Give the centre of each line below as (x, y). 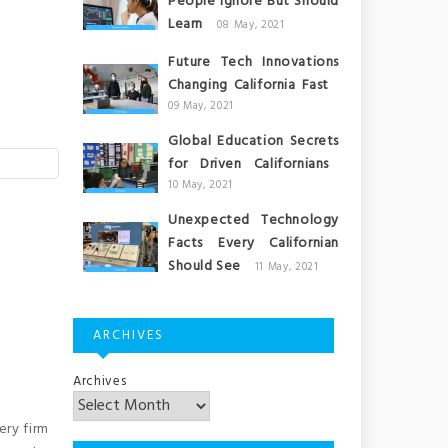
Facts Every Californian (253, 243)
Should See (204, 266)
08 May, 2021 (250, 25)
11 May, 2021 (286, 267)
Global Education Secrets (253, 141)
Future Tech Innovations (253, 62)
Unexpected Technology (253, 220)
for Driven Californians (248, 164)
